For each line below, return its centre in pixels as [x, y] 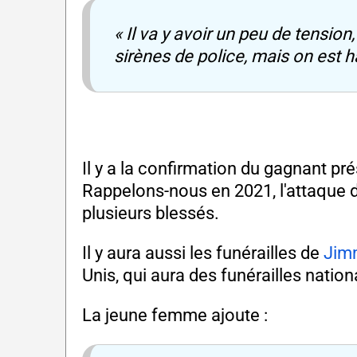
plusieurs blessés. [151, 214]
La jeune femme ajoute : [175, 316]
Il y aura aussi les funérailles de [203, 253]
